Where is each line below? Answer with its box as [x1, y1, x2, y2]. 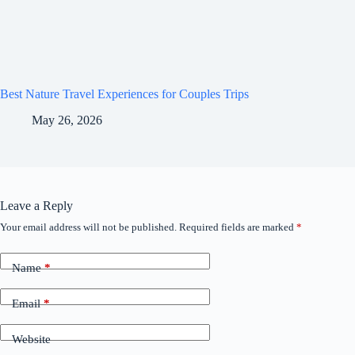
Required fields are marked [179, 220, 296, 233]
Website [12, 333, 51, 346]
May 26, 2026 [32, 113, 102, 127]
